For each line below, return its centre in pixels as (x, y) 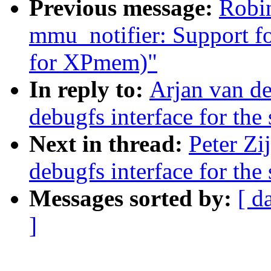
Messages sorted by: (133, 198)
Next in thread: (109, 144)
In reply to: (89, 90)
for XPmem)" (93, 62)
